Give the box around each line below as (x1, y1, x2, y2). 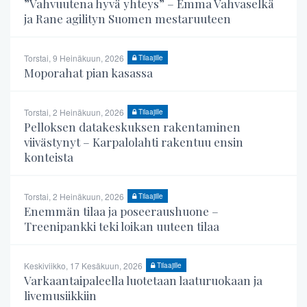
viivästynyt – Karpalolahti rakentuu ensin (24, 134, 243, 149)
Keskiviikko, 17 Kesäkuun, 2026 (24, 259, 143, 271)
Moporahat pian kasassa (24, 64, 153, 80)
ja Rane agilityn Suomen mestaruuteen (24, 10, 231, 26)
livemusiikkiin (24, 287, 97, 303)
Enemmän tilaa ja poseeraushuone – (24, 203, 219, 219)
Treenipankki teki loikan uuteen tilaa (24, 218, 219, 234)
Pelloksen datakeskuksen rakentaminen (24, 119, 241, 134)
